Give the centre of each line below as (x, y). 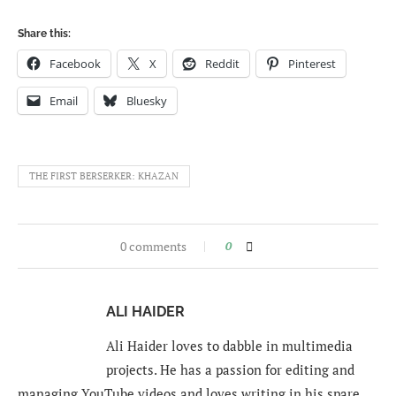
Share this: (44, 34)
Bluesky (147, 101)
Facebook (75, 64)
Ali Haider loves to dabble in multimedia (229, 346)
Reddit (222, 64)
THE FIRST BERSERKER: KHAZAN (104, 176)
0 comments (153, 247)
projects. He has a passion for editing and (230, 370)
